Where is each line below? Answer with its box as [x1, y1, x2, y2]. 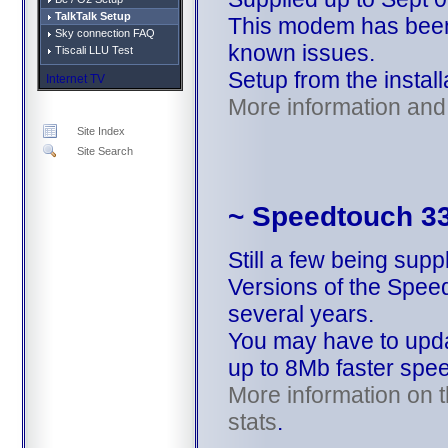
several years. [227, 300, 374, 327]
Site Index [76, 125, 125, 137]
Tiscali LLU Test [51, 44, 133, 56]
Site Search [76, 145, 133, 157]
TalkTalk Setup [51, 10, 131, 22]
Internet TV [45, 72, 105, 86]
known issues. [227, 39, 375, 66]
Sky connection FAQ [51, 27, 155, 39]
